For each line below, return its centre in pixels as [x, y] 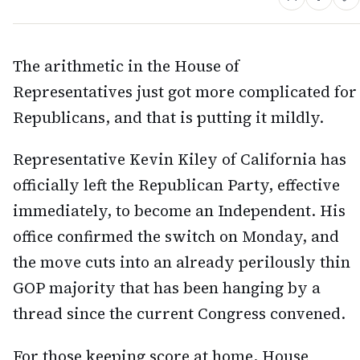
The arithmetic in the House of [126, 65]
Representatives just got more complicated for [185, 91]
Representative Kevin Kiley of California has [180, 160]
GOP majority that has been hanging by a [167, 288]
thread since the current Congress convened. [179, 314]
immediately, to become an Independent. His [179, 211]
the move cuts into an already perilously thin [182, 262]
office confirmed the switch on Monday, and [176, 237]
